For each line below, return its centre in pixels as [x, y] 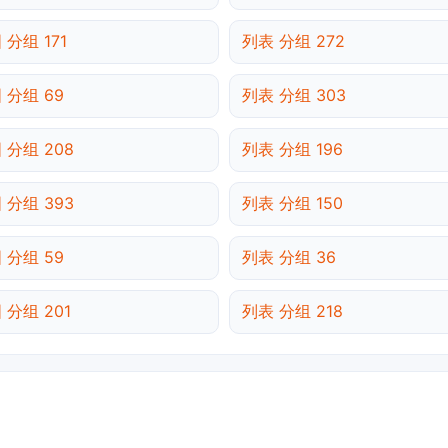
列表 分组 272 [293, 41]
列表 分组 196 [292, 149]
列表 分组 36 [289, 257]
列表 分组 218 [292, 311]
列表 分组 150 [292, 203]
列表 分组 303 [294, 95]
